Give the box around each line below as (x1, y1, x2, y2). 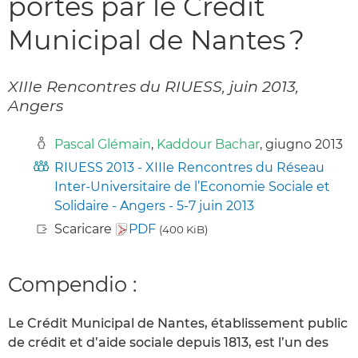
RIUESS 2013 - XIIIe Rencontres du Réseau (54, 159, 324, 175)
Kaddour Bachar (157, 136, 260, 152)
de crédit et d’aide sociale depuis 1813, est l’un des (8, 335, 328, 351)
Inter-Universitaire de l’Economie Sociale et (54, 178, 330, 194)
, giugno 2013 (260, 136, 343, 152)
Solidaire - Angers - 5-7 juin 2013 (54, 197, 254, 213)
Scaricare (54, 221, 115, 237)
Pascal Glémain (54, 136, 151, 152)
